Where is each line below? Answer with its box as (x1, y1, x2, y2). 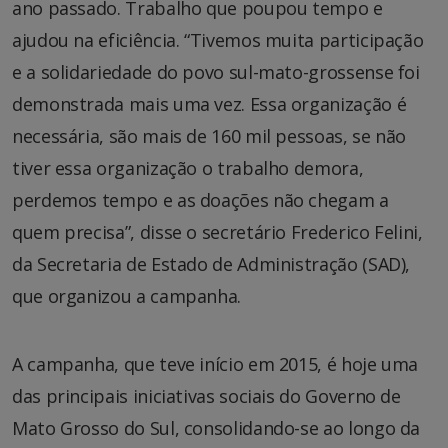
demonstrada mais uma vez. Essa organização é (12, 92, 407, 117)
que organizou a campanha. (12, 284, 241, 309)
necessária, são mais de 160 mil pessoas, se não (12, 124, 407, 149)
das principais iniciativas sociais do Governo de (12, 384, 401, 409)
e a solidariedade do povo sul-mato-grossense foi (12, 60, 420, 85)
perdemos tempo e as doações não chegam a (12, 188, 389, 213)
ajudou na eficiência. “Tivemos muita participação (12, 28, 424, 53)
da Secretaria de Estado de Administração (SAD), (12, 252, 411, 277)
